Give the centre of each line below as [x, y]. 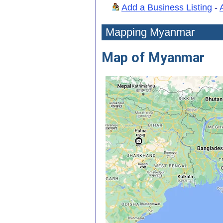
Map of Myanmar [153, 58]
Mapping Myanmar [150, 32]
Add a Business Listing [167, 7]
